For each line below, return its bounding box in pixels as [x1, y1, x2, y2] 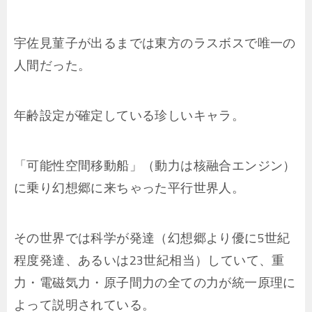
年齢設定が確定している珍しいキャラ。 [14, 104, 245, 127]
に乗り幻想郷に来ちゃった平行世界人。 [14, 176, 245, 200]
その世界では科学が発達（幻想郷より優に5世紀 [14, 226, 290, 250]
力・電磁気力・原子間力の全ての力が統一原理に [14, 271, 296, 295]
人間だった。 [14, 54, 91, 77]
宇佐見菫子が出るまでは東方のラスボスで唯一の [14, 31, 296, 55]
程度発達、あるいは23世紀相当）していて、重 [14, 249, 285, 272]
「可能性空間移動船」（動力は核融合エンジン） [14, 154, 296, 178]
